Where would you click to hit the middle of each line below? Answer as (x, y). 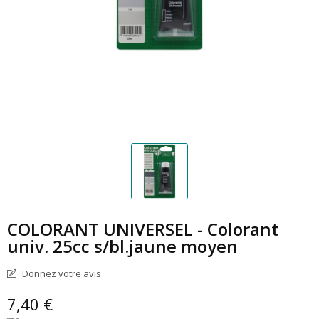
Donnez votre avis (61, 273)
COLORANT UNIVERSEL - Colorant (143, 229)
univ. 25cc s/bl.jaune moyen (122, 246)
